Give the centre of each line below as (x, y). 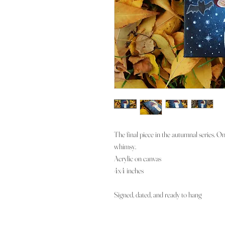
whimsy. (125, 146)
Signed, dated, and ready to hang (158, 194)
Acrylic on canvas (138, 158)
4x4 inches (129, 170)
